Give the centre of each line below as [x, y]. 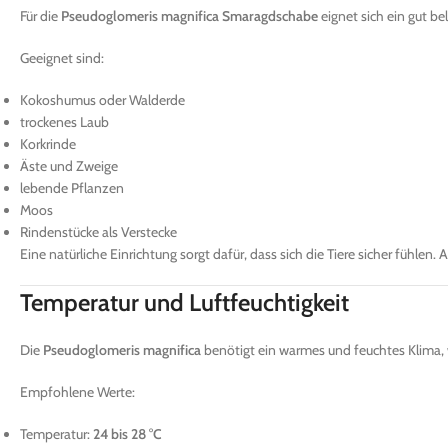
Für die [40, 15]
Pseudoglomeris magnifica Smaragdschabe [189, 15]
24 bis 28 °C [127, 433]
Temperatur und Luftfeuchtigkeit [184, 302]
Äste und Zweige [69, 165]
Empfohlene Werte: [77, 391]
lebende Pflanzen [72, 187]
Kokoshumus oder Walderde [102, 99]
